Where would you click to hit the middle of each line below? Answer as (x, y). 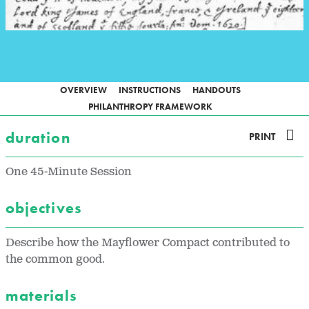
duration (40, 137)
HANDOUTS (216, 90)
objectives (46, 208)
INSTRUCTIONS (149, 90)
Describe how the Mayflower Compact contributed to (148, 243)
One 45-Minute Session (69, 172)
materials (43, 296)
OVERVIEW (83, 90)
